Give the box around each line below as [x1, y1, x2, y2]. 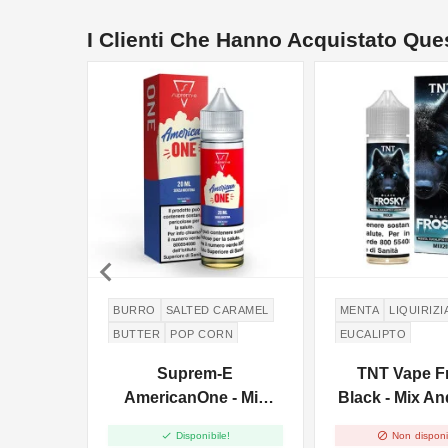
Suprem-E [157, 365, 234, 383]
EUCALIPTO [339, 328, 407, 341]
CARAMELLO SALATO [113, 352, 233, 365]
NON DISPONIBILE [326, 82, 433, 95]
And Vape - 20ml [133, 413, 257, 431]
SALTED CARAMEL [165, 304, 269, 317]
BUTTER [113, 328, 160, 341]
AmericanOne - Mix [123, 389, 267, 407]
